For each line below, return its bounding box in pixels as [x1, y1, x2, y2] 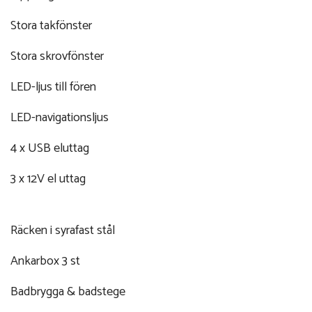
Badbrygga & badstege [10, 281, 125, 302]
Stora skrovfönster [10, 45, 104, 67]
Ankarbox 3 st [10, 250, 80, 272]
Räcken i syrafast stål [10, 219, 115, 241]
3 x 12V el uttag [10, 168, 86, 189]
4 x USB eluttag [10, 137, 89, 159]
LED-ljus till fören [10, 76, 96, 97]
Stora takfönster [10, 15, 92, 36]
